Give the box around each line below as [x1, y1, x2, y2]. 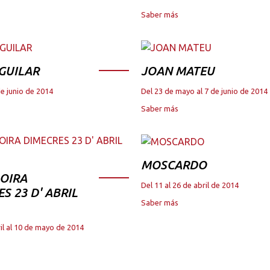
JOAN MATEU [141, 63, 215, 78]
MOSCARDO [141, 157, 207, 172]
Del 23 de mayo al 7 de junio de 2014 [141, 86, 268, 95]
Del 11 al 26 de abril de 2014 [141, 180, 239, 189]
